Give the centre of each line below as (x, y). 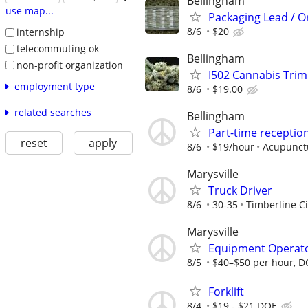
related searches (53, 113)
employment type (54, 87)
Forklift (226, 291)
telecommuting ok (57, 48)
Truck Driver (240, 191)
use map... (29, 11)
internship (40, 32)
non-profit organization (69, 65)
